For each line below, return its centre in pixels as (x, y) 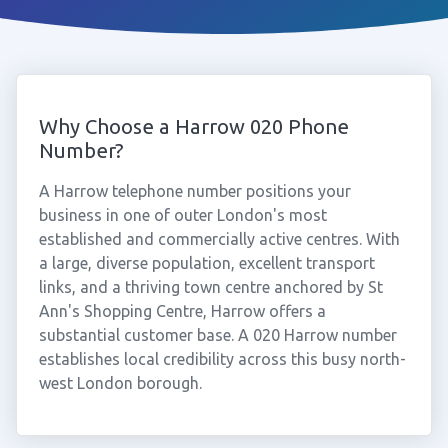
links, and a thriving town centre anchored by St (210, 287)
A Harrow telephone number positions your (194, 191)
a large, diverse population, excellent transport (206, 263)
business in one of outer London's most (182, 215)
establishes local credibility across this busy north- (222, 359)
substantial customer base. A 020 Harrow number (217, 335)
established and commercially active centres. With (219, 239)
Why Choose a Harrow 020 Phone (193, 126)
